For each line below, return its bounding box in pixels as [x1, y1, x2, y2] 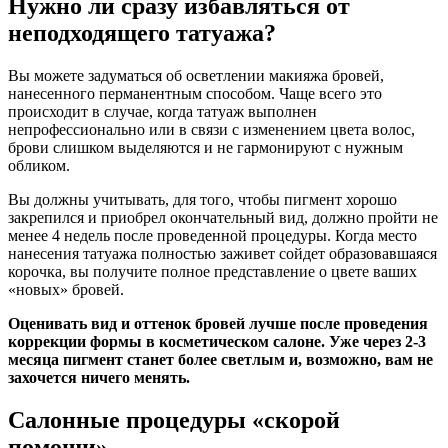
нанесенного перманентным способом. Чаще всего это [8, 85, 382, 103]
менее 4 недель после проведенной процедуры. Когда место [8, 227, 417, 245]
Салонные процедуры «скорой [8, 407, 340, 434]
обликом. [8, 157, 70, 175]
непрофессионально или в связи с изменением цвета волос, [8, 121, 415, 139]
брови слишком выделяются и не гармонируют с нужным [8, 139, 403, 157]
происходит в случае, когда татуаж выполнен [8, 103, 317, 121]
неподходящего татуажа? [8, 20, 276, 47]
